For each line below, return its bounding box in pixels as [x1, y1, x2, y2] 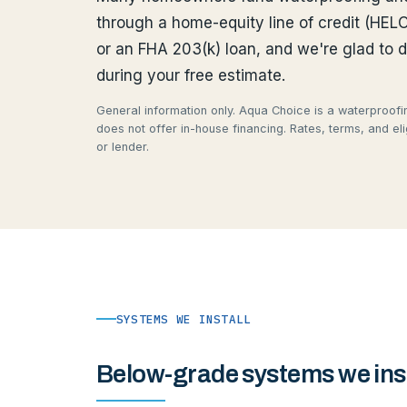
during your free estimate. [96, 65, 285, 84]
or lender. [96, 139, 149, 154]
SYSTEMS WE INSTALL [116, 311, 252, 326]
